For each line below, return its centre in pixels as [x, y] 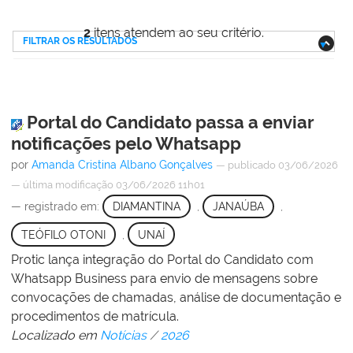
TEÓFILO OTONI [63, 234]
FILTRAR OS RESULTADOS [80, 41]
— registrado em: [57, 206]
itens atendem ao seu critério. [178, 32]
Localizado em [54, 336]
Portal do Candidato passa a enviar [170, 122]
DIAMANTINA [146, 206]
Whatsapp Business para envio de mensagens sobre [164, 279]
